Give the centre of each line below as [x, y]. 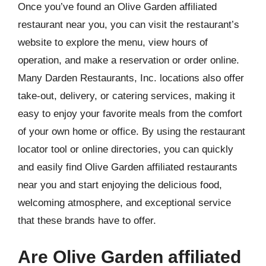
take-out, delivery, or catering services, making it [126, 96]
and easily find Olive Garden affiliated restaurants [128, 167]
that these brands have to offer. [87, 220]
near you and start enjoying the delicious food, [120, 185]
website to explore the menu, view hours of [113, 42]
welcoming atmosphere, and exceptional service [124, 202]
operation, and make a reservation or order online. [129, 60]
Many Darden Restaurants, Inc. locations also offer [131, 78]
